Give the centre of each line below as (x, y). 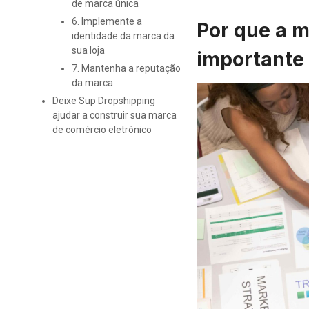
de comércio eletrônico (102, 130)
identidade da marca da (123, 36)
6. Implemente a (107, 22)
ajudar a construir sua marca (114, 116)
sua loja (88, 51)
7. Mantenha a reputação (126, 69)
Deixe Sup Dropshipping (103, 101)
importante (250, 60)
